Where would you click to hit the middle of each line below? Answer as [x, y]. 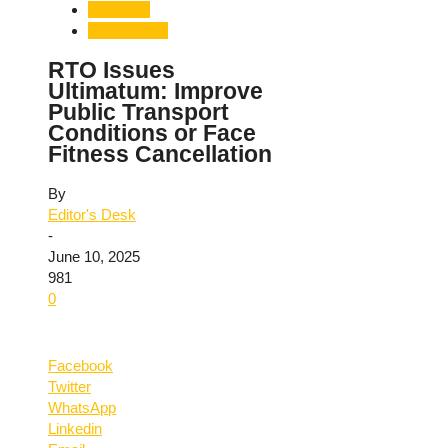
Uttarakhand [128, 30]
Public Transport [138, 112]
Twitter [69, 387]
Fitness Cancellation [160, 154]
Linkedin [75, 429]
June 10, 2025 [94, 257]
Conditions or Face [152, 133]
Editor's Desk [92, 215]
